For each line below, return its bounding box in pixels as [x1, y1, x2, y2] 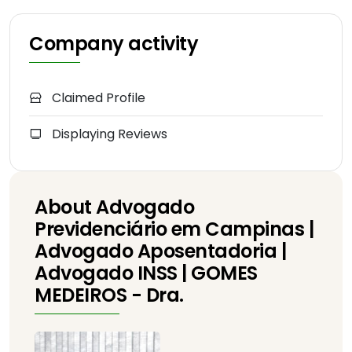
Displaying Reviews [49, 125, 167, 144]
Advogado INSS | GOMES [35, 260, 258, 287]
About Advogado [35, 194, 195, 221]
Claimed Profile [49, 89, 145, 108]
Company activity [29, 31, 199, 57]
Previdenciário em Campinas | [35, 216, 314, 243]
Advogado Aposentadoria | [35, 238, 287, 265]
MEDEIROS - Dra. [35, 282, 184, 309]
